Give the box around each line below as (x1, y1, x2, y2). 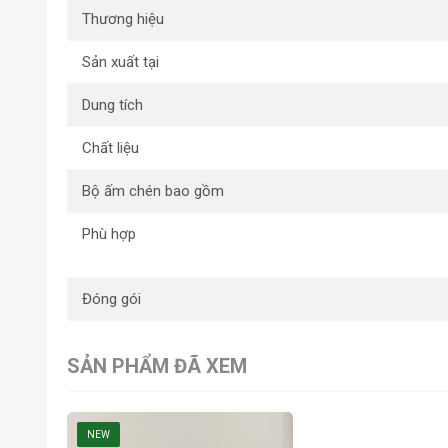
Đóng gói (82, 289, 141, 308)
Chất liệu (82, 138, 139, 157)
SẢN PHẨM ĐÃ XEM (67, 353, 247, 378)
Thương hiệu (82, 9, 164, 28)
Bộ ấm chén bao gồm (82, 181, 224, 200)
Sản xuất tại (82, 52, 159, 71)
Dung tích (82, 95, 143, 114)
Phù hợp (82, 224, 136, 243)
